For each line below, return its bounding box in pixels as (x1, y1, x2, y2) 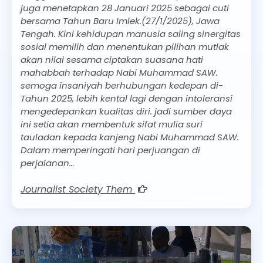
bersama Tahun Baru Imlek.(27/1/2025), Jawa (21, 14, 220, 27)
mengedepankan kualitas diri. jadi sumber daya (21, 104, 232, 117)
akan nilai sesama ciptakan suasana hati (21, 53, 203, 66)
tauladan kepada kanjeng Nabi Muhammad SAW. (21, 130, 239, 143)
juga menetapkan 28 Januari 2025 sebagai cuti (21, 1, 229, 14)
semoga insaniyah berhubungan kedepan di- (21, 79, 223, 92)
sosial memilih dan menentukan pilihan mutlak (21, 40, 229, 53)
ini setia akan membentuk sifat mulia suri (21, 117, 203, 130)
